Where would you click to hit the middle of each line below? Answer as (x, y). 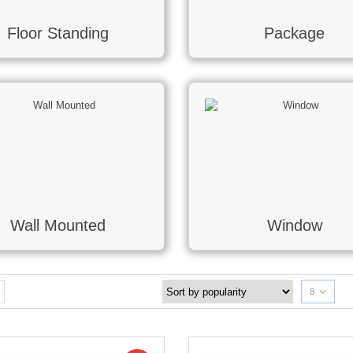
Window (294, 225)
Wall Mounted (58, 225)
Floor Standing (58, 33)
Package (295, 33)
